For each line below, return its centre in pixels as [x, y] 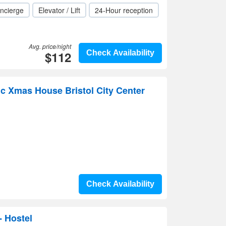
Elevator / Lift [59, 10]
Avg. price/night [50, 46]
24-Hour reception [124, 10]
